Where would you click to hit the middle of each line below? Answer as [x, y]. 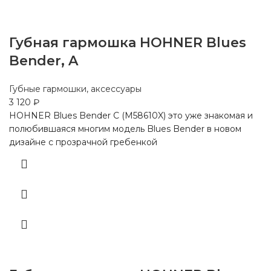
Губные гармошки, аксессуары [75, 89]
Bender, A [44, 60]
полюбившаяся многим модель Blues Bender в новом [125, 129]
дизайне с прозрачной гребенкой [83, 142]
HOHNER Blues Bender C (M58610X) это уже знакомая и [131, 115]
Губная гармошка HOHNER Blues [128, 42]
